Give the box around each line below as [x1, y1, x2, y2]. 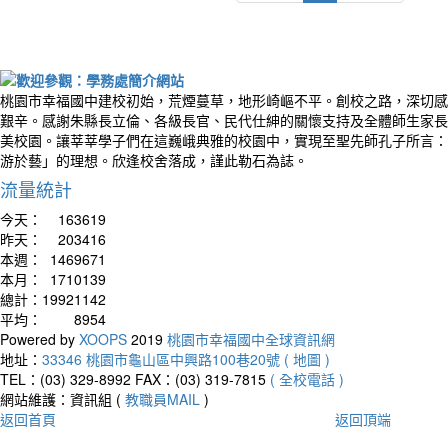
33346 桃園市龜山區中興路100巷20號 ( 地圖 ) [42, 348, 330, 369]
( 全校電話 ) [270, 368, 344, 389]
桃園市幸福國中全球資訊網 [167, 328, 335, 349]
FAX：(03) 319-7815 [135, 368, 266, 389]
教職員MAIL [121, 388, 204, 409]
